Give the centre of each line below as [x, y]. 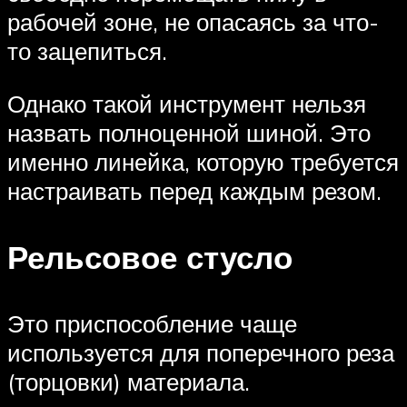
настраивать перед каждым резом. [194, 190]
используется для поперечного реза [201, 353]
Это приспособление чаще [152, 324]
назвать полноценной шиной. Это [189, 132]
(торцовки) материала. [129, 382]
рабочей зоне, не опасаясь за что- [193, 22]
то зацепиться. [87, 51]
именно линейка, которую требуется [203, 161]
